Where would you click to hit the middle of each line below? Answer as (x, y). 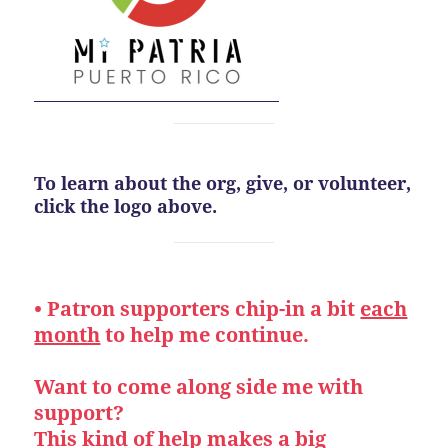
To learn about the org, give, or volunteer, (223, 182)
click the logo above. (126, 205)
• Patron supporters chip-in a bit (197, 308)
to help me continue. (205, 334)
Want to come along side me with (199, 386)
